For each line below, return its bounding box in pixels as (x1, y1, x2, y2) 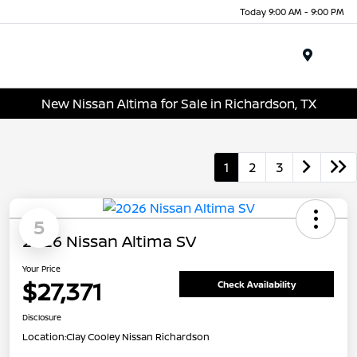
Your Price (22, 263, 61, 275)
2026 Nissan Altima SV (22, 230, 196, 253)
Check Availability (218, 277, 296, 290)
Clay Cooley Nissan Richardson (66, 330, 210, 344)
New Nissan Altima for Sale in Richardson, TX (41, 94, 316, 112)
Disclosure (22, 312, 61, 324)
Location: (22, 330, 66, 344)
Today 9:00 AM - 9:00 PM (240, 5, 344, 18)
